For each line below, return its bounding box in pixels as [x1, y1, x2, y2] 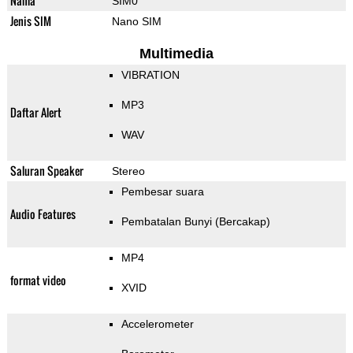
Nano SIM [111, 15, 162, 28]
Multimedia [139, 46, 214, 62]
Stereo [111, 165, 145, 178]
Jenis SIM [9, 13, 51, 30]
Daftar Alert [9, 104, 61, 121]
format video [9, 272, 66, 289]
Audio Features [9, 206, 76, 223]
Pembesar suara [121, 185, 204, 199]
